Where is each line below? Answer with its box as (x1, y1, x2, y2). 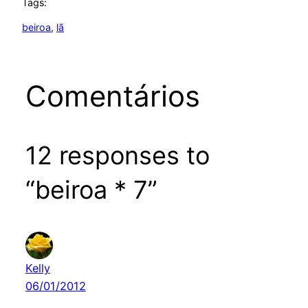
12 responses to (25, 140, 210, 170)
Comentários (25, 78, 200, 113)
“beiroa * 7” (25, 174, 157, 205)
